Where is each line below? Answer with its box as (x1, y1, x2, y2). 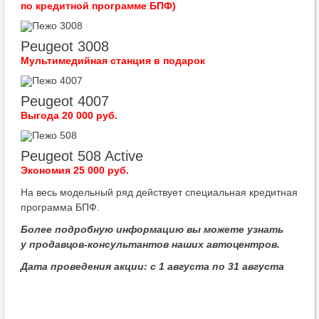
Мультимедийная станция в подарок (21, 55, 205, 66)
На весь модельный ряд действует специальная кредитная (21, 187, 298, 198)
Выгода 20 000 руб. (21, 110, 117, 121)
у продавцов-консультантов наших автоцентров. (21, 239, 280, 250)
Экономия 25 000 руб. (21, 164, 129, 176)
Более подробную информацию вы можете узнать (21, 224, 283, 235)
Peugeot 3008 (21, 38, 109, 54)
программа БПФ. (21, 202, 100, 213)
